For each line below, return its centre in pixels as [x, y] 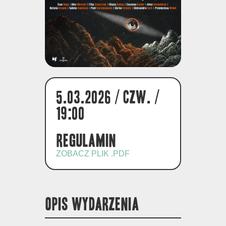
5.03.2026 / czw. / [108, 97]
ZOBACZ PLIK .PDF [93, 154]
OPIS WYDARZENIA [92, 204]
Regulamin [86, 141]
